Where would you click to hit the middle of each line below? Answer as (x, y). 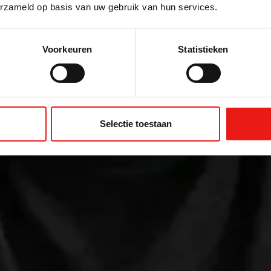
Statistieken (203, 49)
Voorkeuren (67, 49)
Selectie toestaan (135, 123)
